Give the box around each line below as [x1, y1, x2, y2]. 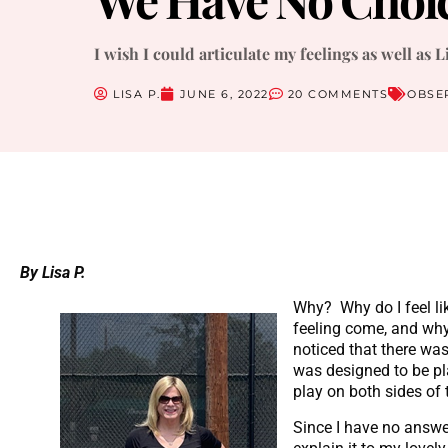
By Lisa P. [20, 262, 86, 282]
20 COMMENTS [287, 86, 389, 101]
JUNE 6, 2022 [179, 86, 269, 101]
